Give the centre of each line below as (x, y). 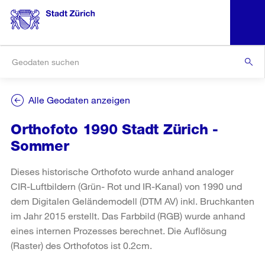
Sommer (40, 146)
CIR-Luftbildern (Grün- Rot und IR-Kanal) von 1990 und (126, 186)
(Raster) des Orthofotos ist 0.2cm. (81, 245)
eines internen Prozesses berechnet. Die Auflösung (119, 231)
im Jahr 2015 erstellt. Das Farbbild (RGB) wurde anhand (128, 216)
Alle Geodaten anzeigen (79, 100)
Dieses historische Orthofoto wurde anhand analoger (122, 172)
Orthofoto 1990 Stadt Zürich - (115, 129)
